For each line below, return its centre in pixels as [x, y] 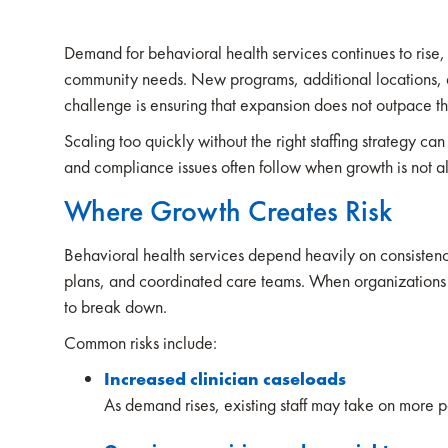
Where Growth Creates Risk [228, 211]
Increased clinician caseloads [225, 378]
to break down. [117, 306]
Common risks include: [142, 342]
